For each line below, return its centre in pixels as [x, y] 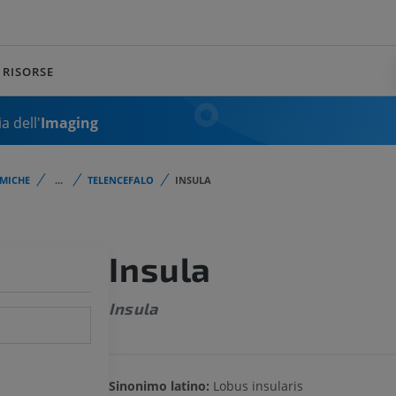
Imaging [69, 122]
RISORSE [28, 71]
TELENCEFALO [121, 180]
